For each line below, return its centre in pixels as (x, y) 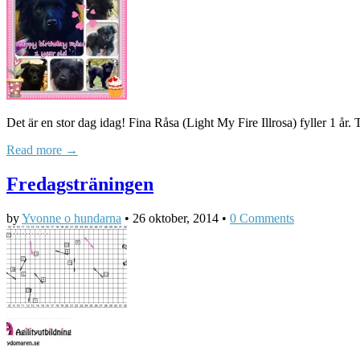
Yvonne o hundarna (72, 218)
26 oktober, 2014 (176, 218)
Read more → (42, 149)
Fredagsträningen (80, 184)
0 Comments (262, 218)
